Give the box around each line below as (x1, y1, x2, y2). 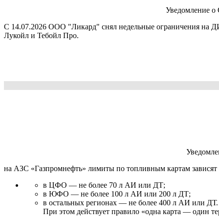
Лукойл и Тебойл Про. (4, 31, 79, 40)
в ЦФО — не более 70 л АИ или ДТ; (43, 180, 165, 189)
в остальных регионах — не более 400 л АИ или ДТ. (43, 198, 218, 207)
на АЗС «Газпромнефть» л (4, 164, 92, 173)
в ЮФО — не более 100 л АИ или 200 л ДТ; (43, 189, 191, 198)
